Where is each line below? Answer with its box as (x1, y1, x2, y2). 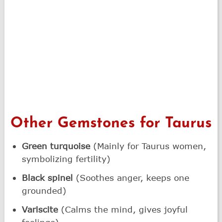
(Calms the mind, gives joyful (58, 204, 188, 215)
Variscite (22, 204, 58, 215)
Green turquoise (22, 140, 91, 151)
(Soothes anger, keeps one (73, 172, 190, 183)
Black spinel (22, 172, 73, 183)
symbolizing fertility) (22, 153, 111, 164)
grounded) (22, 185, 67, 196)
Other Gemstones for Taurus (10, 115, 212, 131)
